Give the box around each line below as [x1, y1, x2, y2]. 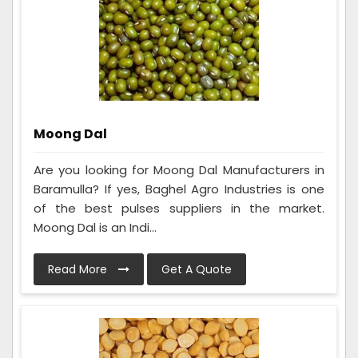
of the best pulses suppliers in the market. [34, 200, 324, 217]
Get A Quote [161, 261, 232, 278]
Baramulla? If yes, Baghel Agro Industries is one [34, 181, 324, 198]
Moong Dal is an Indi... [34, 219, 157, 237]
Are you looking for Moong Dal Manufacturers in [34, 161, 324, 179]
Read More [48, 261, 110, 278]
